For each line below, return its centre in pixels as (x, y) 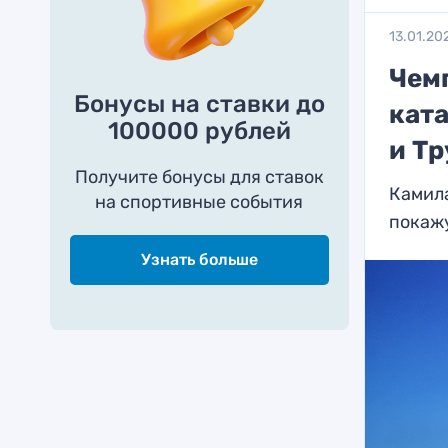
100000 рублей (199, 131)
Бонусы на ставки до (199, 104)
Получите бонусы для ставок (199, 177)
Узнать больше (199, 259)
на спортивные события (199, 202)
